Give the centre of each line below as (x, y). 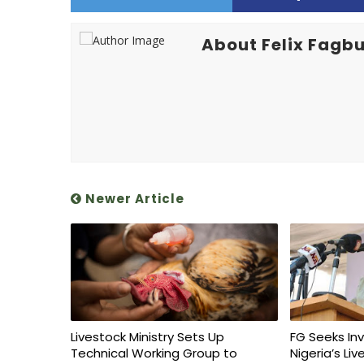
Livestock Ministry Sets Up (147, 337)
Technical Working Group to (154, 353)
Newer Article (133, 199)
